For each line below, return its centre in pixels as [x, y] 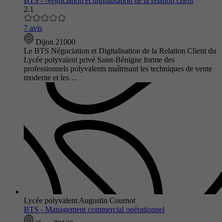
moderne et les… [50, 77]
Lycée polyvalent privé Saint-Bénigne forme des [99, 59]
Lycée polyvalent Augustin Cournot [80, 200]
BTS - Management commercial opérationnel [94, 209]
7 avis [33, 28]
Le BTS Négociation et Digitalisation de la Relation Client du [120, 51]
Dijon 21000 [55, 42]
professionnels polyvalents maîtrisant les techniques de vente [118, 68]
